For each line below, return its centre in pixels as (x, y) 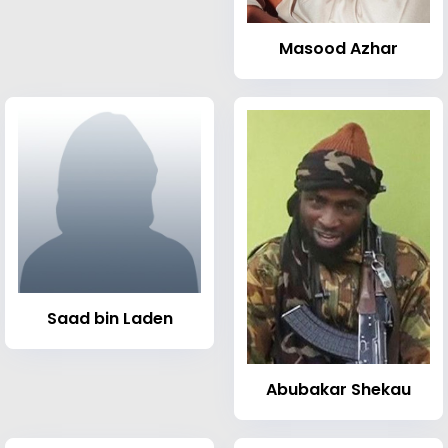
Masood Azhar (338, 49)
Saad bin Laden (109, 319)
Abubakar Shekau (338, 389)
